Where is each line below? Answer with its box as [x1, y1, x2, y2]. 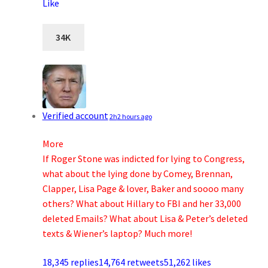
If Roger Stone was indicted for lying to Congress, [42, 153, 245, 165]
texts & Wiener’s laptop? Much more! [42, 227, 192, 240]
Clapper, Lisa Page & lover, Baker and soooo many [42, 182, 243, 195]
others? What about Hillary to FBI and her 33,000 [42, 197, 241, 210]
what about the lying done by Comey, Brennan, [42, 167, 233, 180]
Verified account [42, 109, 108, 121]
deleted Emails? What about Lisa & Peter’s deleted [42, 212, 248, 225]
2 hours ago [117, 111, 152, 121]
